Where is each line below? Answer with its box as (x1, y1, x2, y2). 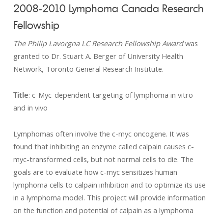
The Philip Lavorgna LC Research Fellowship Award (13, 38, 183, 48)
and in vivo (13, 103, 48, 112)
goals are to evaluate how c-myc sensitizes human (13, 167, 177, 177)
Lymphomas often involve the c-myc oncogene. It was (13, 129, 189, 138)
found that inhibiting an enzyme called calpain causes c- (13, 141, 194, 151)
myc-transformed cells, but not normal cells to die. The (13, 154, 193, 164)
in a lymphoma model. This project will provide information (13, 192, 206, 202)
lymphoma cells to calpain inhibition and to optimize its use (13, 180, 206, 190)
